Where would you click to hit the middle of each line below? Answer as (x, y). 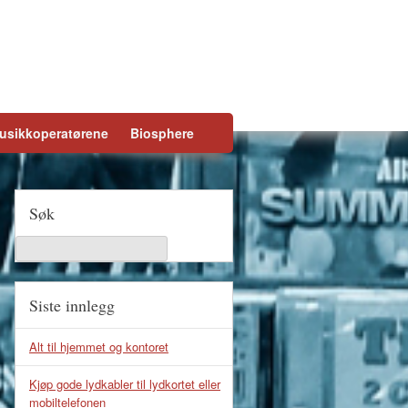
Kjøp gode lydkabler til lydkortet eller (125, 384)
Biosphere (162, 133)
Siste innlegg (72, 305)
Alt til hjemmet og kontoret (99, 347)
